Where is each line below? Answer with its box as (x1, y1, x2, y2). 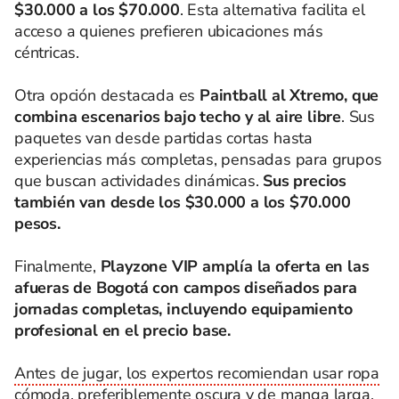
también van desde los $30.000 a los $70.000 (14, 191, 351, 213)
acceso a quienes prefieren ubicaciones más (14, 20, 323, 42)
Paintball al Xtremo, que (195, 85, 379, 106)
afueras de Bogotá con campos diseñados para (14, 277, 357, 298)
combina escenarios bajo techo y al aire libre (14, 106, 341, 127)
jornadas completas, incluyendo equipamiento (14, 298, 353, 320)
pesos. (14, 213, 61, 234)
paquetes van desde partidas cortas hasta (14, 127, 313, 149)
